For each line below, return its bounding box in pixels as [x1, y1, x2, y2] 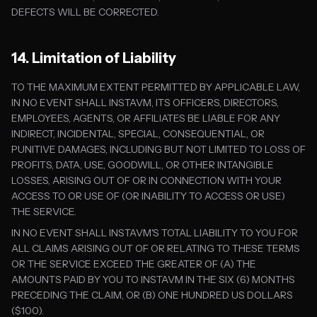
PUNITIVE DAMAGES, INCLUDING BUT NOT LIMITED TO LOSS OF [11, 143, 306, 156]
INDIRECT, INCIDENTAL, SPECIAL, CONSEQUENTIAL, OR [11, 127, 265, 140]
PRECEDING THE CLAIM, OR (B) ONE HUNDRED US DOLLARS [11, 289, 293, 301]
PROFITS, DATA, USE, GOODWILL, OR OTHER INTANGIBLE [11, 158, 274, 171]
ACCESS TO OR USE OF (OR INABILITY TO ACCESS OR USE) [11, 190, 285, 202]
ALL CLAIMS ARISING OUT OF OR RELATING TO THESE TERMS [11, 242, 300, 255]
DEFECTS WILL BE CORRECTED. [11, 6, 159, 18]
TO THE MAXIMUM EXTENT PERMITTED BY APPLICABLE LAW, [11, 81, 300, 93]
